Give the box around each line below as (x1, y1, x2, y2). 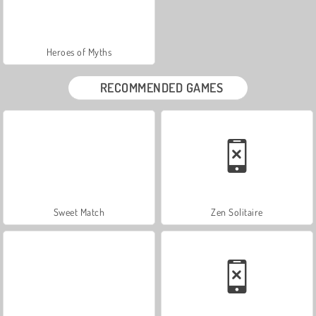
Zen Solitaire (211, 205, 263, 218)
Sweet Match (53, 205, 105, 218)
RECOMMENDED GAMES (99, 79, 224, 95)
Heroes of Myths (46, 45, 112, 58)
